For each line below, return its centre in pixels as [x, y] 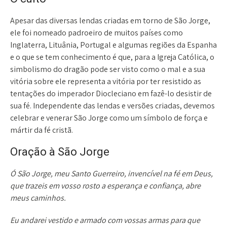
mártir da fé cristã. [42, 130]
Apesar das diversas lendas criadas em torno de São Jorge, [110, 20]
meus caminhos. [38, 198]
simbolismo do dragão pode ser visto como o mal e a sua [108, 69]
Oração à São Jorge [60, 152]
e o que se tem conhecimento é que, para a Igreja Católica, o [112, 57]
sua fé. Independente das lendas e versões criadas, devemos [112, 105]
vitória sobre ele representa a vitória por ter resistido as [106, 81]
